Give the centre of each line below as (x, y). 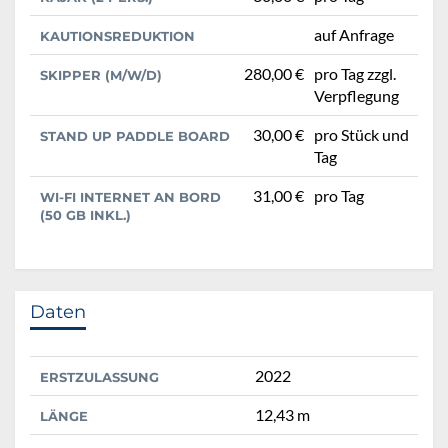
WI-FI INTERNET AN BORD (130, 197)
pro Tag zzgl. (355, 74)
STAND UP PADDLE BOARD (135, 136)
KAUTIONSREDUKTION (117, 36)
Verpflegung (356, 96)
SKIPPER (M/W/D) (101, 75)
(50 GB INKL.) (85, 215)
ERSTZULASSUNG (99, 377)
